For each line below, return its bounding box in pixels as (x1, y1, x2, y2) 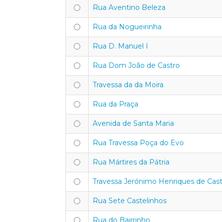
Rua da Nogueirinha (93, 22, 162, 31)
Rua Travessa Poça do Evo (93, 138, 184, 147)
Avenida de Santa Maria (93, 119, 174, 128)
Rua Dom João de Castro (93, 61, 180, 70)
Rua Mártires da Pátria (93, 158, 169, 166)
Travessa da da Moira (93, 80, 164, 89)
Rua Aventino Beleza (93, 3, 166, 12)
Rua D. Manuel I (93, 42, 148, 51)
